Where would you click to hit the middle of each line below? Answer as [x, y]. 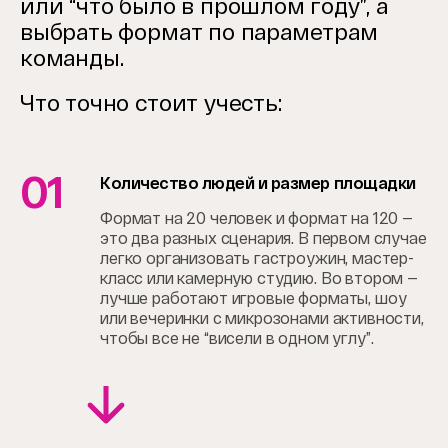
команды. [72, 57]
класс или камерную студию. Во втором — [259, 278]
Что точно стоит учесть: [151, 102]
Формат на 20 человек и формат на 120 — [256, 218]
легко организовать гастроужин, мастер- [257, 258]
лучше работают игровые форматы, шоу [253, 298]
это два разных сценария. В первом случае [263, 238]
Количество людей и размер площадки [258, 183]
